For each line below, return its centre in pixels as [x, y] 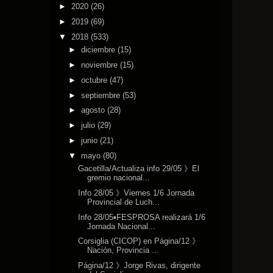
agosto [94, 110]
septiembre [101, 95]
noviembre [100, 65]
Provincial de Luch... [124, 202]
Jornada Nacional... [122, 226]
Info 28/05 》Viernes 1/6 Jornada [136, 193]
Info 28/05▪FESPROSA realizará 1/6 [142, 217]
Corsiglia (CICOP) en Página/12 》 [139, 241]
